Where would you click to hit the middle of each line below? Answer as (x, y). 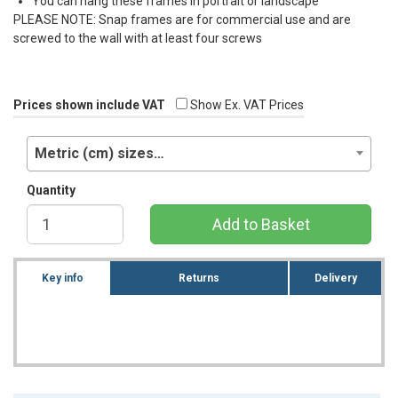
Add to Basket (261, 224)
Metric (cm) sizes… (99, 153)
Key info (62, 278)
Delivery (335, 278)
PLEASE (36, 19)
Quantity (51, 190)
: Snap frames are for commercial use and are (222, 19)
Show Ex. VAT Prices (246, 104)
